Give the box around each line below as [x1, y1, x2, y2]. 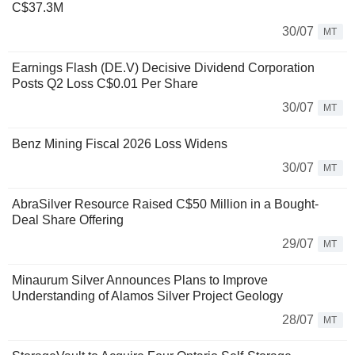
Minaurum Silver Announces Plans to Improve [12, 273, 268, 287]
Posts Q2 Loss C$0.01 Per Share [12, 76, 198, 90]
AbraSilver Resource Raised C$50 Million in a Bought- [12, 197, 319, 211]
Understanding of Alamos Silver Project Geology [12, 288, 283, 303]
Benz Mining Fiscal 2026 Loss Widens [12, 136, 227, 151]
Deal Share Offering [12, 212, 124, 227]
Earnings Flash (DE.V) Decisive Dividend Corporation [12, 60, 315, 74]
